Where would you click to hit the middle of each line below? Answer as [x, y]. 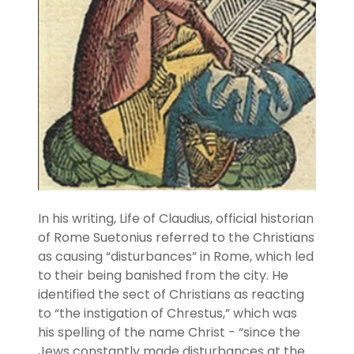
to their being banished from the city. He [163, 275]
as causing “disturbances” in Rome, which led [176, 256]
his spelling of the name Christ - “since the [169, 332]
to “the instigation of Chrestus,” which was [168, 313]
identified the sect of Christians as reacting [171, 294]
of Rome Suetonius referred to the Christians [176, 237]
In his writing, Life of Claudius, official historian [176, 218]
